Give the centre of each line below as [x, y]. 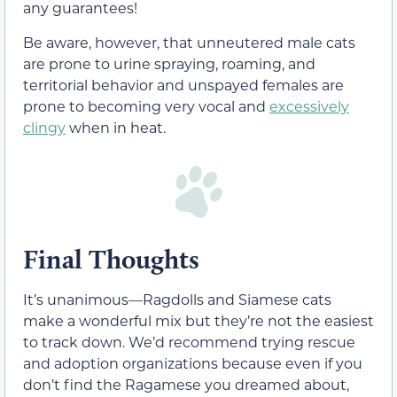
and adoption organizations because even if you [193, 362]
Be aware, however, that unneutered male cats [189, 42]
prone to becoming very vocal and [146, 105]
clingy [44, 127]
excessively [309, 105]
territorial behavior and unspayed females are [183, 84]
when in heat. [116, 127]
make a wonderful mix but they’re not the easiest [198, 320]
